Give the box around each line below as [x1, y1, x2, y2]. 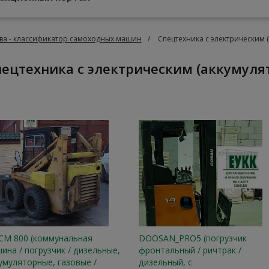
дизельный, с [138, 256, 192, 268]
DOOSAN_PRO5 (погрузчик [138, 232, 247, 244]
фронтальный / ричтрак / [138, 244, 241, 256]
